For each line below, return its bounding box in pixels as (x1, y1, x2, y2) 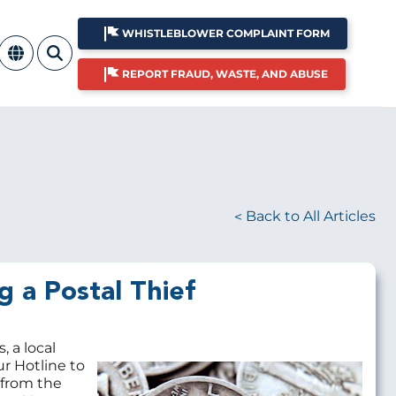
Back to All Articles (246, 208, 376, 225)
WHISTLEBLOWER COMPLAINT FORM (122, 27, 330, 40)
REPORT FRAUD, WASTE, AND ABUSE (122, 67, 328, 80)
